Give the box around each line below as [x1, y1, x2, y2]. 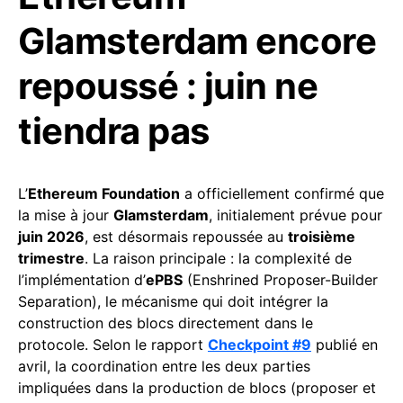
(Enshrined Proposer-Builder [183, 270, 378, 289]
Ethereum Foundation [28, 184, 180, 202]
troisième [288, 227, 355, 246]
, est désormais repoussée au [85, 227, 288, 246]
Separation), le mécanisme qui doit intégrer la [18, 291, 328, 310]
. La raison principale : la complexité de [85, 248, 352, 267]
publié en [311, 335, 378, 354]
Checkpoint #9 [208, 335, 311, 354]
